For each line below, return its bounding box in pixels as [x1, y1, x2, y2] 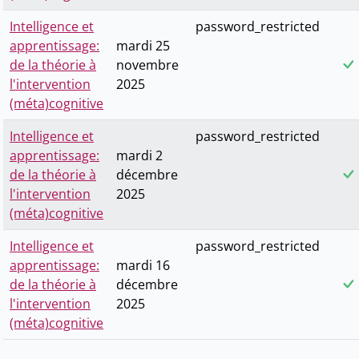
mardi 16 [116, 256, 170, 275]
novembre [116, 56, 179, 75]
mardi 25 [116, 37, 170, 55]
